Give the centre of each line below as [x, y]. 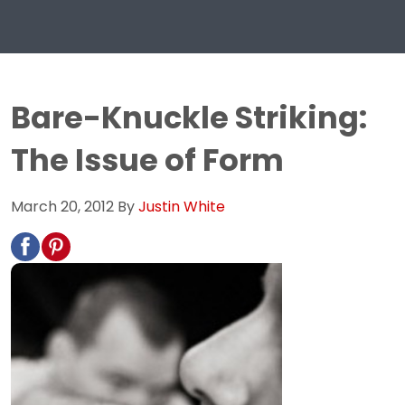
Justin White [182, 206]
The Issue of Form [147, 160]
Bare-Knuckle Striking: [189, 118]
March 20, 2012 [62, 206]
